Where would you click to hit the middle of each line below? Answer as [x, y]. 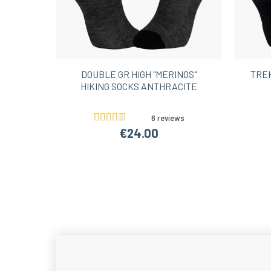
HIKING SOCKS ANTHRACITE [139, 87]
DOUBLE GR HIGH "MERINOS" [139, 74]
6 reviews [168, 118]
